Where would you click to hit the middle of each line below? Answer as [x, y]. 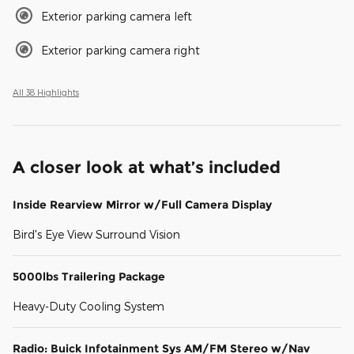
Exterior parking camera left [117, 17]
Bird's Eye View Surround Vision [96, 235]
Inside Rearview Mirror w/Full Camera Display [142, 205]
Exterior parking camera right [121, 51]
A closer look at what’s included [147, 168]
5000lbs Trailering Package [89, 277]
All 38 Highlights [46, 92]
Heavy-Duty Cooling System [88, 307]
